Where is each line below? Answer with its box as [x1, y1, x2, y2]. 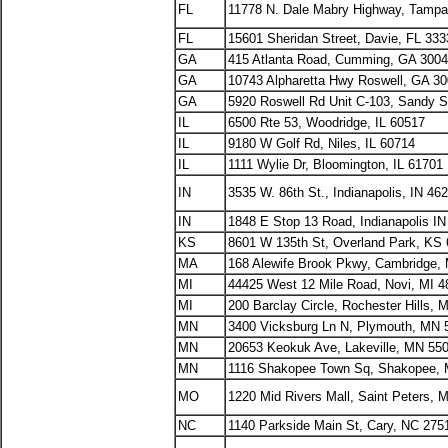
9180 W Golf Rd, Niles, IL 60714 [228, 136, 415, 151]
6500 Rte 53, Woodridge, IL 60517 [228, 115, 425, 130]
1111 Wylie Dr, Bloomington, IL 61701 [228, 157, 443, 172]
